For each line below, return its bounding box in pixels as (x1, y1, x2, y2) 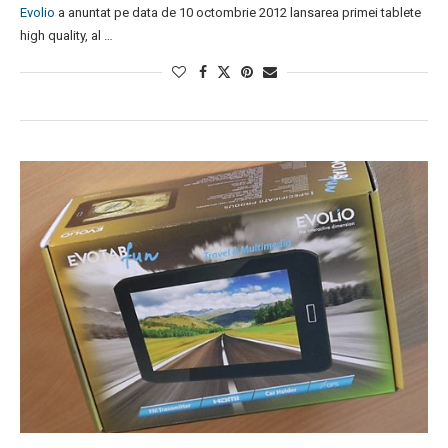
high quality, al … (20, 28, 113, 44)
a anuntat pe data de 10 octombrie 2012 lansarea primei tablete (55, 5, 421, 21)
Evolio (20, 5, 55, 21)
